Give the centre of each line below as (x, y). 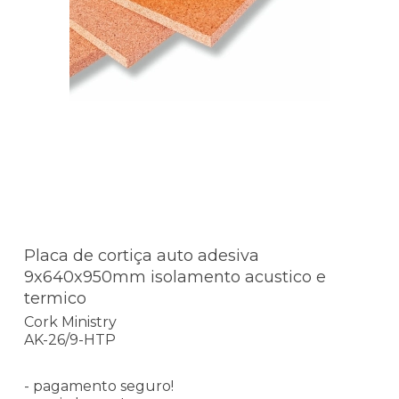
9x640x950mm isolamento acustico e (175, 277)
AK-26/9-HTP (70, 339)
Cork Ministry (70, 322)
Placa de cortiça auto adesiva (142, 256)
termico (55, 299)
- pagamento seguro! (99, 386)
